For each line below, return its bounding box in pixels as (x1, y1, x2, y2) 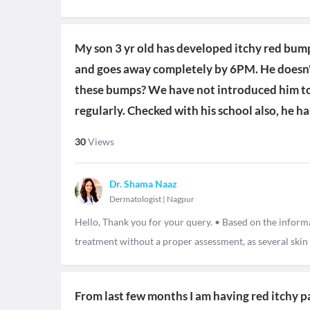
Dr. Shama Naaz (109, 178, 177, 190)
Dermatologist (109, 194, 161, 204)
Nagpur (167, 194, 194, 204)
